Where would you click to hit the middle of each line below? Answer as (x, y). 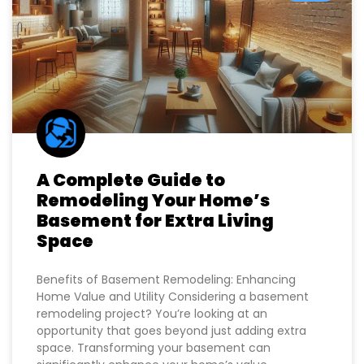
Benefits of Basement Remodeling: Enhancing (166, 325)
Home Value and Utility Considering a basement (173, 342)
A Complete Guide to (131, 225)
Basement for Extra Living (155, 266)
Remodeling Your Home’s (153, 245)
